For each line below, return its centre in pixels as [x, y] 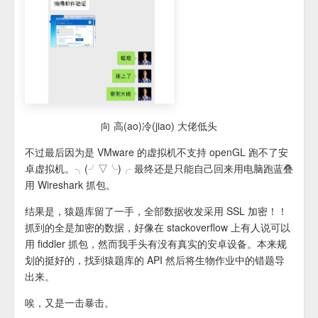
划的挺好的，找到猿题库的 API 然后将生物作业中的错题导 [155, 260]
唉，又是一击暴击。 [70, 303]
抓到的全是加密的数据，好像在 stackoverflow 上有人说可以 [158, 227]
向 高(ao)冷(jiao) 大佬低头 [159, 126]
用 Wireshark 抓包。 [70, 185]
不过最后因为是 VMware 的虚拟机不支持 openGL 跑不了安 [157, 152]
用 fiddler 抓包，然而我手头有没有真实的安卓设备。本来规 [156, 244]
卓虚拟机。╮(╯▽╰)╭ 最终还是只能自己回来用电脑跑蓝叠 [159, 169]
